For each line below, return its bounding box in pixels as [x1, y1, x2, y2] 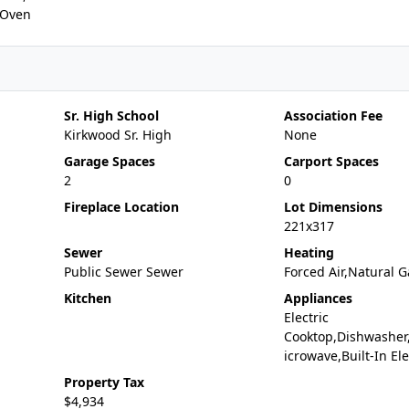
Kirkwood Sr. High [63, 126, 172, 143]
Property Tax [63, 373, 144, 391]
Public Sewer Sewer [63, 263, 184, 280]
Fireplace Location [63, 198, 179, 215]
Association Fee [283, 107, 383, 124]
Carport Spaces [283, 152, 379, 170]
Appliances [283, 289, 352, 307]
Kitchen [63, 289, 111, 307]
